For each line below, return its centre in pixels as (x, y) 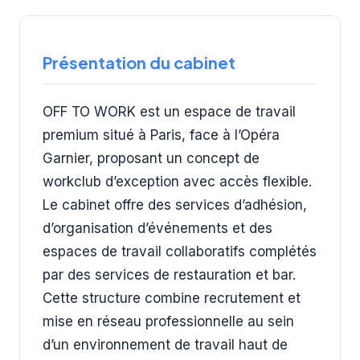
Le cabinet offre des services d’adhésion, (175, 205)
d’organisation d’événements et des (157, 228)
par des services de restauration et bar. (169, 274)
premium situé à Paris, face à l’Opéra (161, 135)
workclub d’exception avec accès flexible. (177, 181)
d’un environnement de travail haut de (165, 344)
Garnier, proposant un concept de (151, 158)
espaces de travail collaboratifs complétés (180, 251)
